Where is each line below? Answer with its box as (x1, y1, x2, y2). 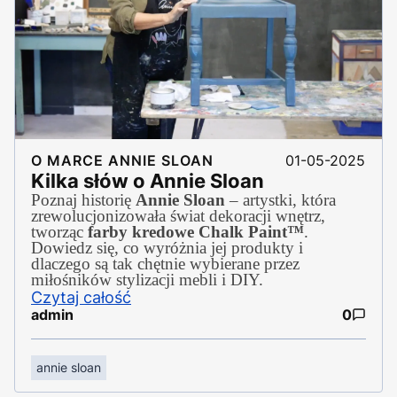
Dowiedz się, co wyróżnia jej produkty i (31, 237, 303, 257)
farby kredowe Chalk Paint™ (88, 222, 304, 241)
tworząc (31, 222, 88, 241)
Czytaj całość (31, 287, 131, 307)
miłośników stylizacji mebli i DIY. (31, 269, 263, 289)
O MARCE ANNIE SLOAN (31, 151, 214, 169)
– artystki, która (225, 190, 336, 209)
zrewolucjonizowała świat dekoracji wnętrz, (31, 206, 325, 225)
